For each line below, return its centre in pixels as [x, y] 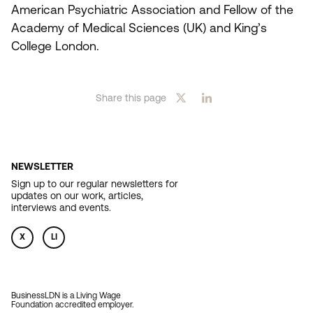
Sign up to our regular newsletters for [95, 184]
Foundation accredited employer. [72, 305]
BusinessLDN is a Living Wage [66, 296]
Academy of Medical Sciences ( [99, 28]
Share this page [131, 97]
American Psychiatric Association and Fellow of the [152, 10]
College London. [55, 46]
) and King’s [235, 28]
